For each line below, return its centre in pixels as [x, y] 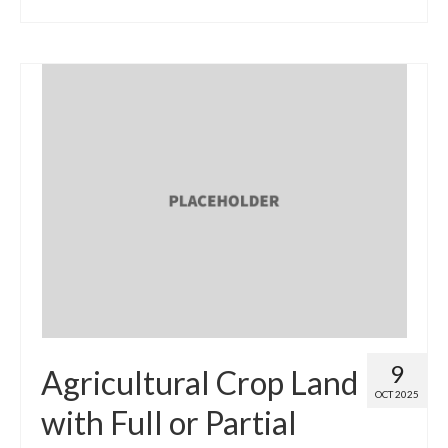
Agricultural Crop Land [199, 382]
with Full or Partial [169, 422]
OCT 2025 [397, 393]
